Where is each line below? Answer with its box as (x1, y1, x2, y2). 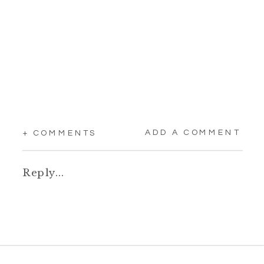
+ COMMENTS (23, 128, 97, 137)
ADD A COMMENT (144, 128, 240, 137)
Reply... (22, 166, 64, 179)
